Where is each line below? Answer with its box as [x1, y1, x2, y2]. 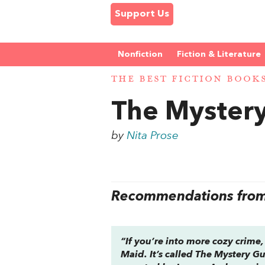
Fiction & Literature [177, 50, 261, 59]
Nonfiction [118, 50, 163, 59]
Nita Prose [127, 130, 179, 142]
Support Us [115, 9, 169, 19]
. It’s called [144, 250, 196, 260]
